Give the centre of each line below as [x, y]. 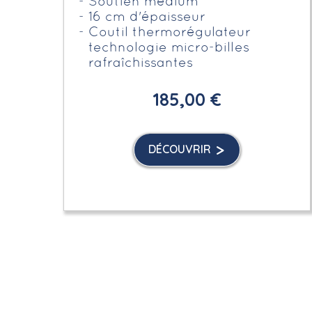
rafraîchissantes [143, 63]
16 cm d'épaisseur [147, 17]
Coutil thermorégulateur [170, 33]
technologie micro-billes [169, 48]
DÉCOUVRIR [179, 149]
